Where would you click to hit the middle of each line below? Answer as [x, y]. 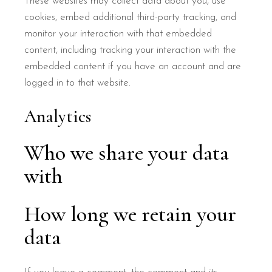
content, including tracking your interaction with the [131, 50]
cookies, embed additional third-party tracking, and [131, 17]
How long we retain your [131, 214]
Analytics [58, 116]
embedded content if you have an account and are [133, 66]
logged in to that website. [78, 83]
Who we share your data [127, 153]
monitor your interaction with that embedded [118, 34]
